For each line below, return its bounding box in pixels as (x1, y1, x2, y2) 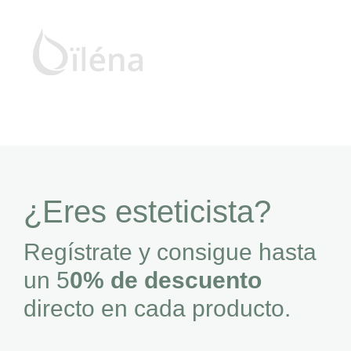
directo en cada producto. (24, 295, 291, 321)
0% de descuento (70, 266, 262, 293)
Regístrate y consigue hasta (24, 238, 317, 265)
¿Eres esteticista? (24, 194, 271, 229)
